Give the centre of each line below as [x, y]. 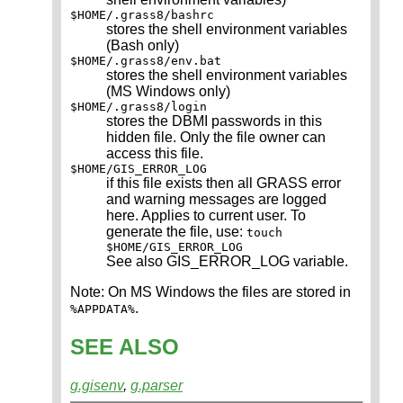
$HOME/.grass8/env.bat [146, 60]
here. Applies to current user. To [206, 215]
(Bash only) [143, 45]
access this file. [155, 153]
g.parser [157, 385]
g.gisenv [97, 385]
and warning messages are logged [216, 199]
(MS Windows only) [168, 91]
